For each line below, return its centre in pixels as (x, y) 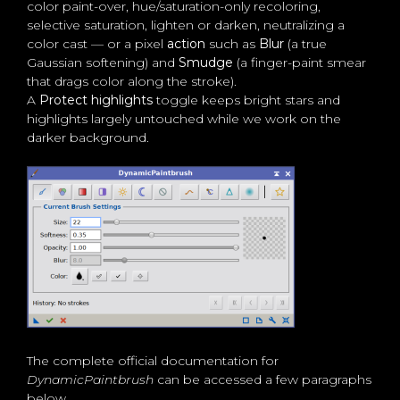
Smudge (206, 63)
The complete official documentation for (153, 361)
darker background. (88, 138)
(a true (305, 44)
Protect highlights (96, 100)
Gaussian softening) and (103, 63)
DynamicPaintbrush (90, 380)
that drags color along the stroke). (132, 82)
